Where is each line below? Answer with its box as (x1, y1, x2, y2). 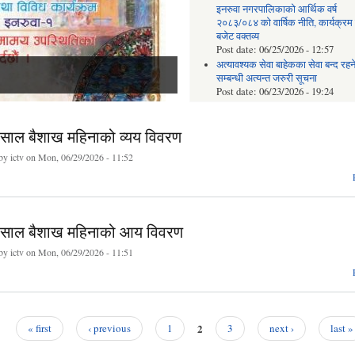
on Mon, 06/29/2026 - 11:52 (23, 151, 133, 164)
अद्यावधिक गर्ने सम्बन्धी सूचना (216, 113, 320, 128)
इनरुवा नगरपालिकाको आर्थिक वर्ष (216, 2, 337, 16)
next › (269, 321, 294, 336)
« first (27, 321, 52, 336)
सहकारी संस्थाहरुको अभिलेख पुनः (216, 100, 340, 114)
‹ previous (87, 321, 131, 336)
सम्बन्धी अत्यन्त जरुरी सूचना (216, 71, 317, 86)
